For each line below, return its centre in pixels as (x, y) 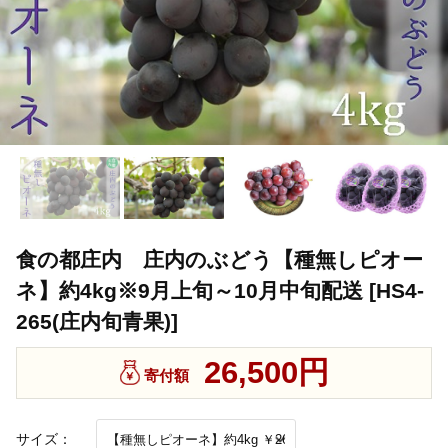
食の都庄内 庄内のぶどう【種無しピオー (219, 260)
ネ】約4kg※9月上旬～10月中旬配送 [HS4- (220, 291)
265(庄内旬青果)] (97, 322)
